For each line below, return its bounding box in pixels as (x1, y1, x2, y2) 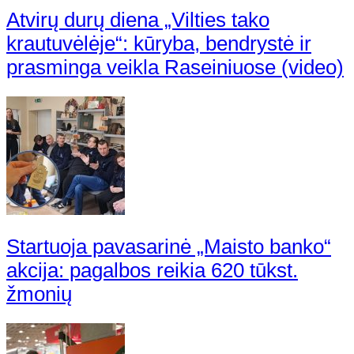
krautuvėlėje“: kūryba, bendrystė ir (6, 32, 311, 55)
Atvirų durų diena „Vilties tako (6, 8, 269, 31)
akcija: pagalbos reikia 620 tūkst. (6, 259, 298, 282)
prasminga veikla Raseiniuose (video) (6, 55, 344, 78)
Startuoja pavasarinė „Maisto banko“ (6, 235, 331, 258)
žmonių (6, 283, 72, 306)
